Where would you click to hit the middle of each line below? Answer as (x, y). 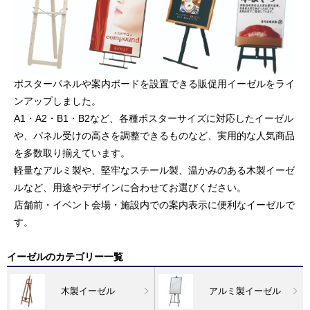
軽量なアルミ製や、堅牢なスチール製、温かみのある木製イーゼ (154, 170)
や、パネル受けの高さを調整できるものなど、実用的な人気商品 (154, 135)
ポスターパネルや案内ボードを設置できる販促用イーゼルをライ (154, 83)
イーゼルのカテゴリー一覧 (65, 256)
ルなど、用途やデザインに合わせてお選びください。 (130, 187)
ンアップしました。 (57, 101)
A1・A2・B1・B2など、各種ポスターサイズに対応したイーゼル (154, 118)
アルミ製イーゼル (245, 291)
